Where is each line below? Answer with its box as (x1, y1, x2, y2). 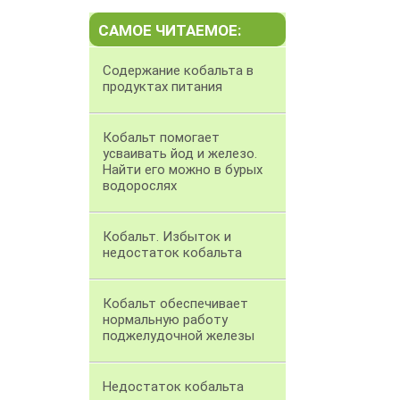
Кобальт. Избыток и (103, 229, 231, 246)
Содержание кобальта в (103, 62, 254, 79)
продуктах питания (103, 79, 222, 96)
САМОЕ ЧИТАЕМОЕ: (98, 21, 241, 40)
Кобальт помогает (103, 129, 220, 146)
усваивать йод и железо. (103, 146, 257, 162)
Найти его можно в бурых (103, 162, 262, 179)
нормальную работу (103, 312, 228, 329)
